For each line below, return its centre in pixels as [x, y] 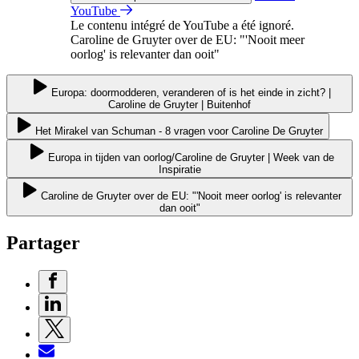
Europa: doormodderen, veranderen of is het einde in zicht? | [191, 92]
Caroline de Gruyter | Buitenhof [179, 104]
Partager [43, 242]
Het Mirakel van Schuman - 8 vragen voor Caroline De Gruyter [179, 131]
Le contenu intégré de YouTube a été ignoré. [182, 25]
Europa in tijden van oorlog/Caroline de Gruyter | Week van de [191, 157]
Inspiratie [179, 169]
